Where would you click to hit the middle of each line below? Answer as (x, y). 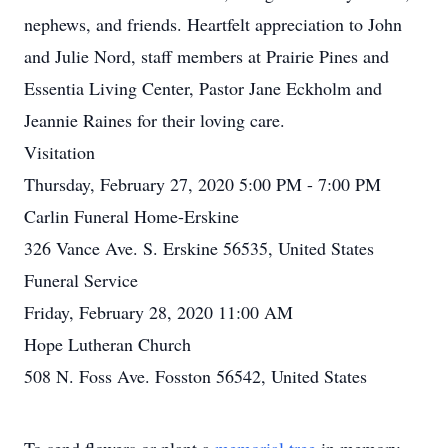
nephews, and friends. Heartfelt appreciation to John (213, 24)
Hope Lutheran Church (107, 344)
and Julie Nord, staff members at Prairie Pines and (206, 56)
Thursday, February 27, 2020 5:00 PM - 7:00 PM (202, 184)
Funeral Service (81, 280)
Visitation (59, 152)
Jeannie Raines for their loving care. (154, 120)
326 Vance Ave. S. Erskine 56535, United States (199, 248)
